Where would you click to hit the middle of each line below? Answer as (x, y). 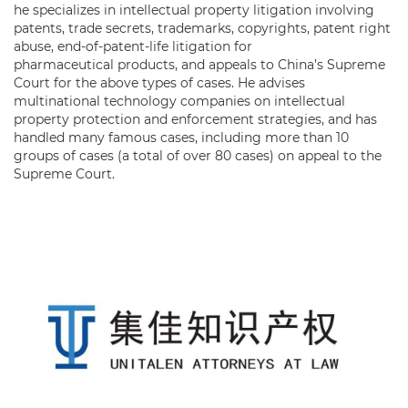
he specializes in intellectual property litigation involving (194, 10)
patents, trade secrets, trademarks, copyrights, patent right (202, 29)
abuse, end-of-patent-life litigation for (133, 47)
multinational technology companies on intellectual (179, 102)
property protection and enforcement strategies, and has (195, 120)
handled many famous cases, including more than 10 (181, 138)
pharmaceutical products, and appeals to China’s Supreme (199, 65)
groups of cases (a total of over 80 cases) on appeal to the (198, 156)
